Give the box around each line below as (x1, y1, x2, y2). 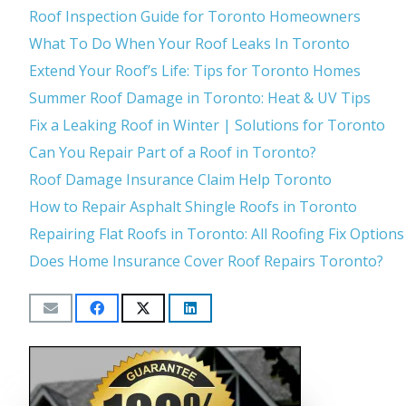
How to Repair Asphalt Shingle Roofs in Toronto (28, 196, 357, 217)
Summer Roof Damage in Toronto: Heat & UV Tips (28, 87, 371, 108)
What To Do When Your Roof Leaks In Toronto (28, 33, 350, 53)
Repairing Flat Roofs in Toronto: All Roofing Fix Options (28, 223, 404, 244)
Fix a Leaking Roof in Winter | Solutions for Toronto (28, 114, 385, 135)
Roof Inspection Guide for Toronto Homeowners (28, 5, 361, 26)
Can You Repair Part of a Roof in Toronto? (28, 141, 316, 162)
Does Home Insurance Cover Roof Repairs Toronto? (28, 250, 383, 271)
